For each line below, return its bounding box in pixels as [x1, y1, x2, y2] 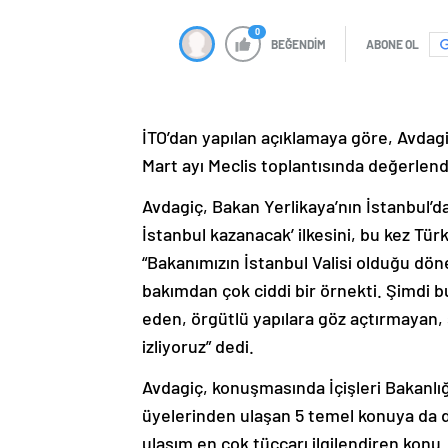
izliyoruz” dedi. [142, 335, 254, 358]
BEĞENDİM [271, 37, 326, 52]
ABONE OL [366, 37, 419, 52]
